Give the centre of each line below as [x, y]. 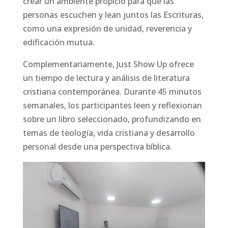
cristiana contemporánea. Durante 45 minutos [112, 92]
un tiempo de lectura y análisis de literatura [106, 78]
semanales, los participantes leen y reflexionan [112, 106]
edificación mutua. [59, 42]
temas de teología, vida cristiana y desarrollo [109, 133]
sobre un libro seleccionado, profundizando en [112, 119]
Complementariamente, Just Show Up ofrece [108, 64]
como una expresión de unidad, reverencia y [107, 29]
